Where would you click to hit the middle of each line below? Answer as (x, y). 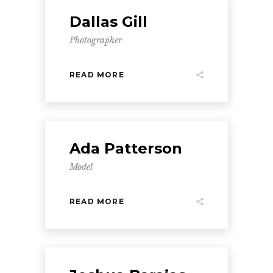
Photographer (96, 40)
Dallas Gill (108, 22)
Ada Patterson (126, 148)
